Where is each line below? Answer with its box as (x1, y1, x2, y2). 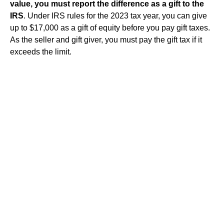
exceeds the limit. (10, 47, 71, 56)
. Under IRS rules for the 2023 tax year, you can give (23, 11, 207, 20)
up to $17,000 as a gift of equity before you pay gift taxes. (10, 23, 210, 32)
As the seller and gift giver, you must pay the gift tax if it (10, 35, 202, 44)
